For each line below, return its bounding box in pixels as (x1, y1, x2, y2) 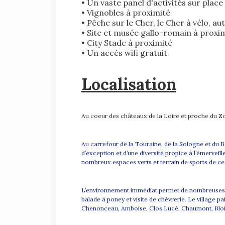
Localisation (81, 74, 176, 95)
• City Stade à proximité (81, 38, 172, 48)
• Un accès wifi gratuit (81, 48, 167, 58)
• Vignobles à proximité (81, 8, 170, 18)
